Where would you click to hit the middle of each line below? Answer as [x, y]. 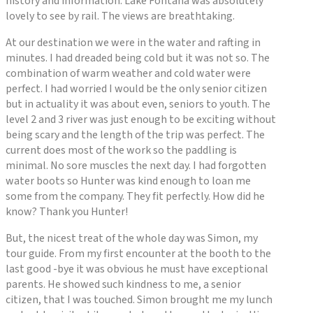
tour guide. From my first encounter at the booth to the [138, 254]
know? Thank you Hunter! [67, 212]
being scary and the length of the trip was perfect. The [135, 135]
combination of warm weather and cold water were [128, 74]
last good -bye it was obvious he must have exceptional [137, 269]
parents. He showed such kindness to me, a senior [123, 285]
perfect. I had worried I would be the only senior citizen [136, 89]
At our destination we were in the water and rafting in [133, 43]
